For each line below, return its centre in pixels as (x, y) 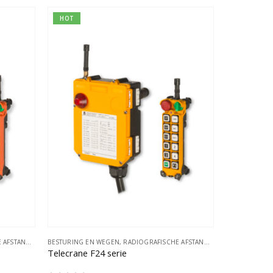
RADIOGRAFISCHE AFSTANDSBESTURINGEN (164, 242)
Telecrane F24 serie (87, 253)
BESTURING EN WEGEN (84, 242)
